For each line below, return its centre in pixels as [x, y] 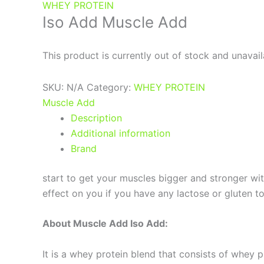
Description [96, 118]
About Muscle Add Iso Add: [105, 224]
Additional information [121, 133]
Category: [110, 87]
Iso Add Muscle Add [115, 22]
